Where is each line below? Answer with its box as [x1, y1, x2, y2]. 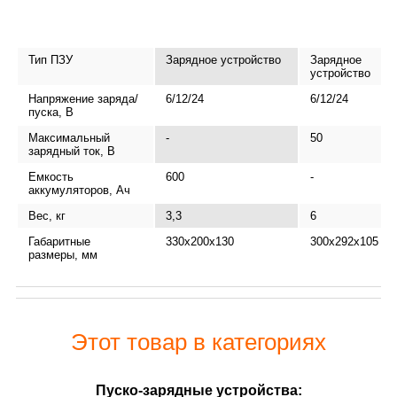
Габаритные [28, 234, 90, 248]
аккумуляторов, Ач [28, 183, 130, 197]
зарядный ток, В [28, 144, 115, 158]
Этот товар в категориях [71, 328, 326, 355]
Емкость [28, 169, 74, 183]
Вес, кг [28, 208, 66, 222]
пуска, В [28, 105, 74, 119]
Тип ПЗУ [28, 52, 73, 66]
